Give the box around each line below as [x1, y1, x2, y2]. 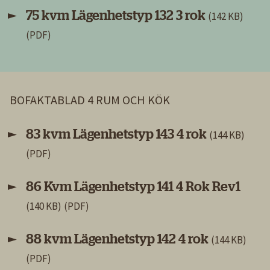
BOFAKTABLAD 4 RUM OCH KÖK [10, 92, 170, 107]
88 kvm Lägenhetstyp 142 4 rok [26, 232, 211, 246]
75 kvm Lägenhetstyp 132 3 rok [26, 8, 208, 22]
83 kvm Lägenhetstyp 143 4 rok [26, 127, 209, 141]
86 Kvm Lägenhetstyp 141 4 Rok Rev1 [26, 180, 240, 193]
